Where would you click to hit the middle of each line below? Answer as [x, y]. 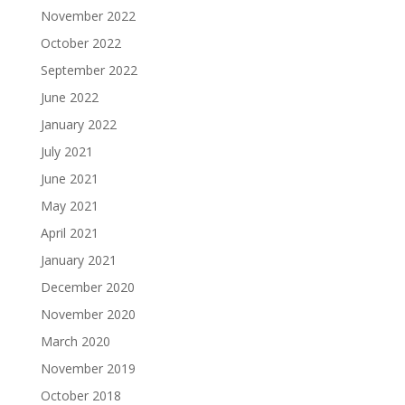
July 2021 [66, 152]
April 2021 [69, 233]
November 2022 [88, 16]
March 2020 [75, 342]
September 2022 [89, 71]
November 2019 [88, 369]
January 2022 [78, 125]
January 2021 [78, 260]
